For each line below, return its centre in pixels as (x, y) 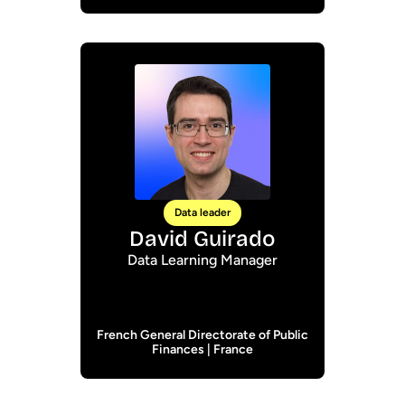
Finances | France (202, 349)
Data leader (202, 212)
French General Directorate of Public (202, 335)
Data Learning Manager (202, 260)
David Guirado (202, 239)
